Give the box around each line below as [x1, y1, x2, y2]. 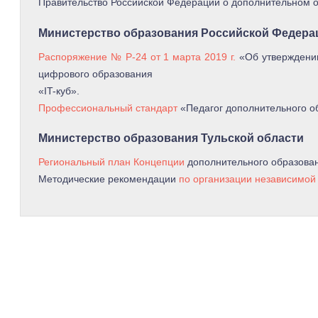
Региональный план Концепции [38, 156, 185, 168]
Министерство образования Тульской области [38, 132, 304, 145]
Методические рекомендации [38, 173, 179, 185]
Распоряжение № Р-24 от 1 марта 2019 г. [38, 50, 236, 62]
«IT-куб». [38, 84, 79, 97]
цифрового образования [38, 67, 153, 79]
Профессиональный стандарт [38, 102, 177, 114]
